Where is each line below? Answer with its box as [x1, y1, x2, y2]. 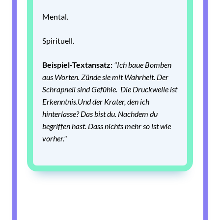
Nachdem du [118, 109, 158, 119]
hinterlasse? [42, 109, 81, 119]
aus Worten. [42, 72, 81, 82]
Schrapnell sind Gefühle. [42, 84, 120, 94]
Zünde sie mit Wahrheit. [81, 72, 157, 82]
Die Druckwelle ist [120, 84, 177, 94]
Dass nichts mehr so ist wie [88, 121, 171, 131]
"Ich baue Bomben [114, 60, 171, 70]
